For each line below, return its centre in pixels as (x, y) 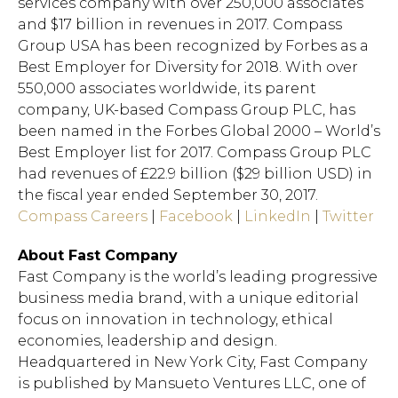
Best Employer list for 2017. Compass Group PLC (195, 152)
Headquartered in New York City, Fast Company (192, 362)
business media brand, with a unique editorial (188, 298)
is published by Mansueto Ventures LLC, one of (192, 383)
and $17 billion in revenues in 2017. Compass (180, 24)
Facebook (196, 216)
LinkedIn (278, 216)
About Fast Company (98, 255)
